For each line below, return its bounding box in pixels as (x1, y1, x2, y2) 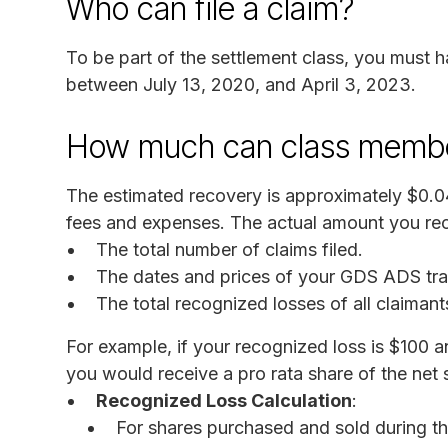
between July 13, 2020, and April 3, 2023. (66, 73, 416, 95)
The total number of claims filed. (96, 238, 363, 260)
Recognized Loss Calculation (96, 389, 352, 411)
